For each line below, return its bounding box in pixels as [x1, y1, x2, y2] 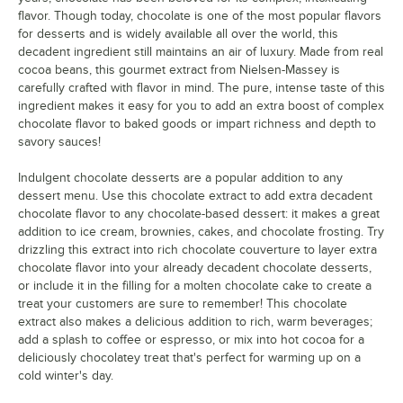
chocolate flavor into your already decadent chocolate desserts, [18, 261, 372, 274]
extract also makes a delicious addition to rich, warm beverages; [18, 315, 372, 328]
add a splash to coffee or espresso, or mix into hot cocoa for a [18, 333, 364, 346]
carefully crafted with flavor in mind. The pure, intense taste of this [18, 81, 385, 94]
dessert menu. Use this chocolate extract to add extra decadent [18, 189, 372, 202]
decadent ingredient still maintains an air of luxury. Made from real [18, 45, 383, 58]
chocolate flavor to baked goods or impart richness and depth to [18, 117, 376, 130]
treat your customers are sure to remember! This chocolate [18, 297, 347, 310]
